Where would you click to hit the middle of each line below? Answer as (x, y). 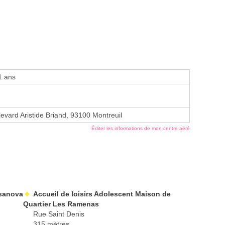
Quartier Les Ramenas (61, 204)
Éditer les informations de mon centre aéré (141, 129)
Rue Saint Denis (59, 214)
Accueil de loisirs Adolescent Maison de (102, 194)
